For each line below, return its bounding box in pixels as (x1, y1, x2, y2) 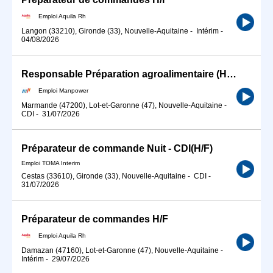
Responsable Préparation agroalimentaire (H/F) (227, 68, 236, 79)
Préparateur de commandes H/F (21, 214, 168, 225)
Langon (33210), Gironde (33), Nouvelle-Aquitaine (21, 26, 188, 35)
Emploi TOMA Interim (21, 160, 80, 167)
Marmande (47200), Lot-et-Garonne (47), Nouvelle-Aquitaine (21, 101, 222, 110)
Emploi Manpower (38, 87, 88, 94)
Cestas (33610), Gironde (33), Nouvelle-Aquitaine (21, 172, 186, 181)
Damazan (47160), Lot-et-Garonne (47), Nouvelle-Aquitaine (21, 246, 219, 255)
